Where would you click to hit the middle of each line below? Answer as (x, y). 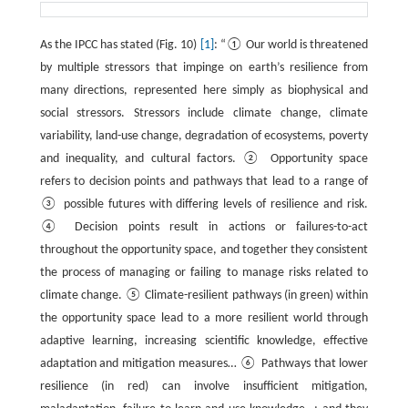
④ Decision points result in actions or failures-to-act (204, 227)
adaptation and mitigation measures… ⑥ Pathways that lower (204, 364)
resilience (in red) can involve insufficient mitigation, (204, 387)
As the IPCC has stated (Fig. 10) (120, 45)
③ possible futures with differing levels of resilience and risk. (204, 204)
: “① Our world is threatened (291, 45)
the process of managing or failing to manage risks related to (204, 273)
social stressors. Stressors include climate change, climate (204, 113)
